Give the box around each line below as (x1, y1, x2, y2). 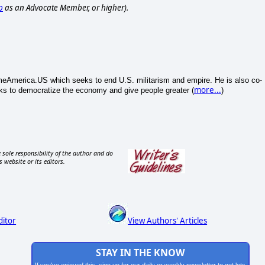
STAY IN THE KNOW (96, 246, 185, 260)
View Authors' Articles (128, 215, 208, 227)
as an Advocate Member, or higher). (3, 2, 128, 13)
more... (194, 84, 221, 95)
